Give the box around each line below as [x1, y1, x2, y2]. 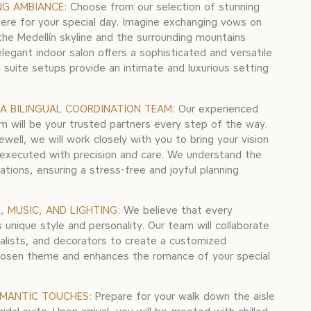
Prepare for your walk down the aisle [92, 290, 275, 303]
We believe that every [120, 203, 233, 217]
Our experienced [175, 102, 258, 115]
